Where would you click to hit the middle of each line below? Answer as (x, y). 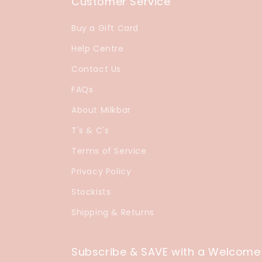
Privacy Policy (101, 171)
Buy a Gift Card (105, 28)
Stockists (91, 192)
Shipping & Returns (113, 212)
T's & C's (90, 130)
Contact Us (96, 69)
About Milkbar (101, 110)
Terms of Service (109, 151)
